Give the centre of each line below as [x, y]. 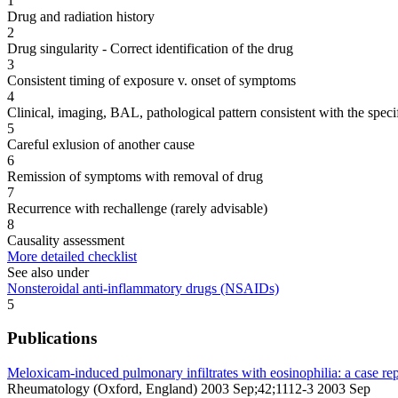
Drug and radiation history [81, 16]
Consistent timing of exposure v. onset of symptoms [151, 80]
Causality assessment [66, 240]
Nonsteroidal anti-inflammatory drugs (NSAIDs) [143, 288]
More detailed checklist [72, 256]
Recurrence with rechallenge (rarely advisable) [137, 208]
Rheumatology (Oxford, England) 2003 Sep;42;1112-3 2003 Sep [189, 388]
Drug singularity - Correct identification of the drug [150, 48]
